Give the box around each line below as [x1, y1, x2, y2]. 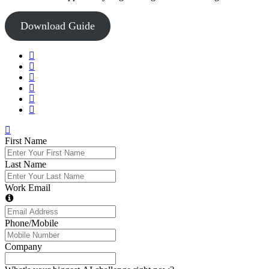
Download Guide [20, 20, 95, 32]
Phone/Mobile [5, 218, 58, 229]
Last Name [5, 159, 46, 170]
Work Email [5, 183, 50, 193]
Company [5, 241, 42, 252]
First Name [5, 136, 47, 147]
